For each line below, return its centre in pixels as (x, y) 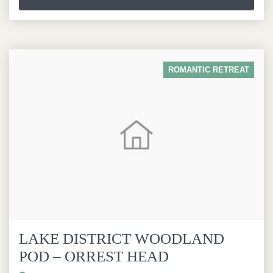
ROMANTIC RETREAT (209, 70)
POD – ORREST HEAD (94, 256)
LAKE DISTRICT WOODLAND (122, 239)
